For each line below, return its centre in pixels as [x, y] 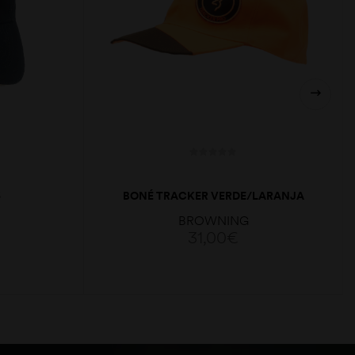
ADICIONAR [223, 313]
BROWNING [213, 220]
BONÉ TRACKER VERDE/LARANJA [213, 195]
